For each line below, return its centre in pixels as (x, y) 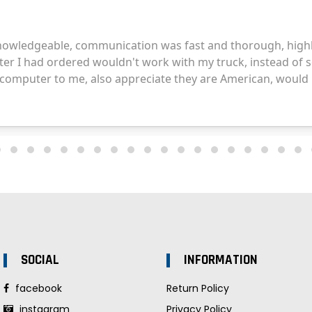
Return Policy (198, 288)
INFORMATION (221, 260)
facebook (37, 288)
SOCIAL (40, 260)
